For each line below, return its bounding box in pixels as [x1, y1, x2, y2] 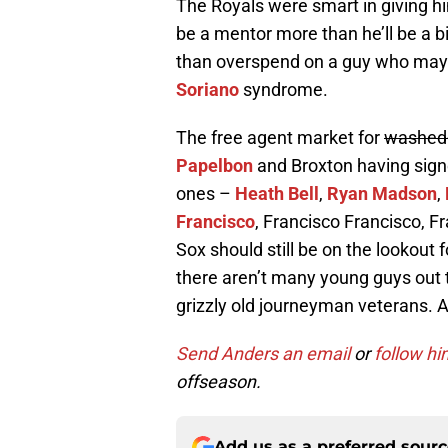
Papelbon [176, 155, 253, 177]
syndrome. [239, 79, 328, 101]
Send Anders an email [176, 343, 350, 365]
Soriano [176, 79, 239, 101]
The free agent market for [176, 127, 384, 149]
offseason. [176, 371, 261, 393]
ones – [176, 183, 235, 205]
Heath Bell [235, 183, 319, 205]
